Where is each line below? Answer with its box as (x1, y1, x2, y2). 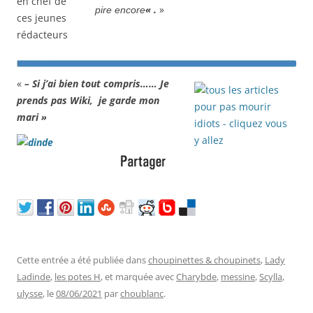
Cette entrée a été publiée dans (17, 253, 148, 266)
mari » (17, 110, 47, 124)
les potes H (54, 270, 101, 283)
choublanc (120, 286, 163, 300)
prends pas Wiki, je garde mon (17, 93, 159, 107)
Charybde (176, 270, 217, 283)
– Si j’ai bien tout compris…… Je (24, 76, 169, 90)
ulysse (17, 286, 43, 300)
